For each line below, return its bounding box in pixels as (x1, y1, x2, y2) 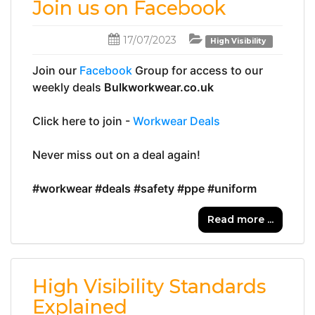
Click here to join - (32, 113, 133, 128)
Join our (32, 63, 79, 77)
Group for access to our (132, 63, 263, 77)
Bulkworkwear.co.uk (104, 79, 214, 94)
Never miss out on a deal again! (32, 147, 200, 162)
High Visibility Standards (32, 274, 266, 298)
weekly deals (32, 79, 104, 94)
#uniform (207, 181, 257, 195)
